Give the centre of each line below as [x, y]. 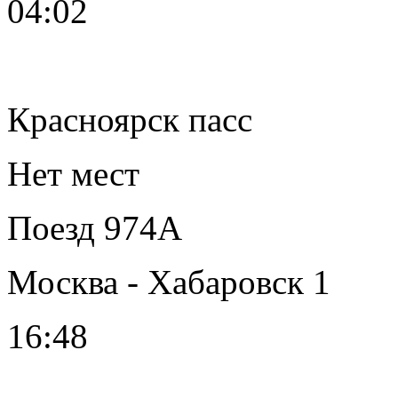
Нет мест [73, 173]
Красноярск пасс [130, 119]
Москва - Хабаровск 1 [169, 282]
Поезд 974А [95, 227]
